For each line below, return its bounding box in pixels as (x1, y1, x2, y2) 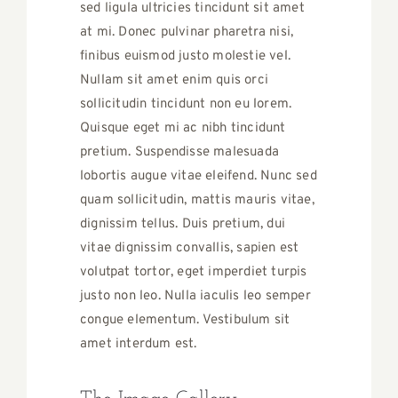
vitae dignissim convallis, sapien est (80, 240, 299, 258)
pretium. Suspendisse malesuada (80, 144, 279, 162)
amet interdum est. (80, 336, 197, 354)
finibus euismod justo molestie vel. (80, 48, 291, 66)
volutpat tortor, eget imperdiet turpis (80, 264, 307, 282)
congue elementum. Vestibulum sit (80, 312, 291, 330)
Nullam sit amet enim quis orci (80, 72, 268, 90)
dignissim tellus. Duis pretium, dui (80, 216, 285, 234)
